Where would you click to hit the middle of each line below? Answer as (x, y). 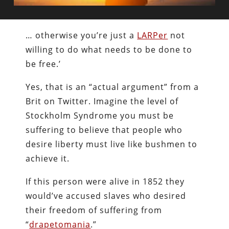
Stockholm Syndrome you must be (100, 116)
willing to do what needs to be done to (109, 50)
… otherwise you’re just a (82, 36)
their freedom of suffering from (94, 210)
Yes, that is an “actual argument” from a (112, 87)
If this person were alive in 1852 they (105, 182)
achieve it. (48, 159)
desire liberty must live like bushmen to (112, 144)
